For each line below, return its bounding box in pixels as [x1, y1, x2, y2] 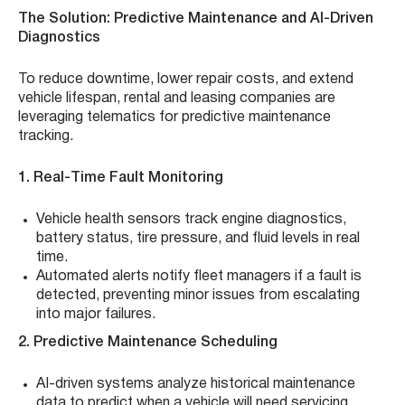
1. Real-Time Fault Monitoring [18, 171, 223, 184]
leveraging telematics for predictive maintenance [18, 110, 331, 124]
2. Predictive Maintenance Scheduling [18, 335, 278, 349]
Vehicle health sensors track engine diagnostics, [36, 212, 346, 226]
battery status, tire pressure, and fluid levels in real [36, 231, 360, 245]
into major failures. [36, 307, 155, 321]
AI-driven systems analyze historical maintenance [36, 377, 355, 391]
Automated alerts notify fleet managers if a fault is [36, 269, 362, 283]
